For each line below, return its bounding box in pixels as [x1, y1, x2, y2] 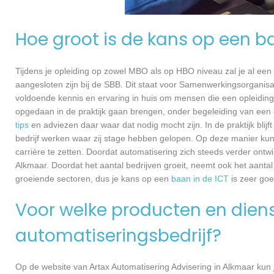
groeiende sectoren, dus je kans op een [15, 173, 171, 183]
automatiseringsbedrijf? [15, 223, 221, 248]
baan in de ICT [171, 173, 229, 183]
